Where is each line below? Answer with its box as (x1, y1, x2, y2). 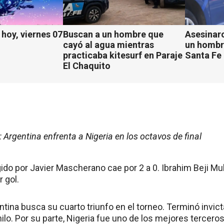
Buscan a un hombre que (62, 29, 163, 39)
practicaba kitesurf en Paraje (62, 50, 182, 60)
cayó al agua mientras (62, 39, 154, 50)
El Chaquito (62, 60, 110, 71)
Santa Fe (185, 50, 222, 60)
